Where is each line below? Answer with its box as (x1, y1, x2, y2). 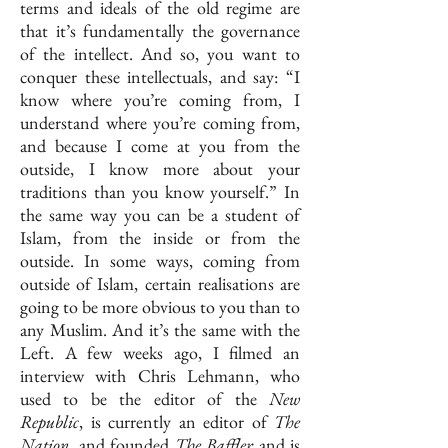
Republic (20, 410, 79, 434)
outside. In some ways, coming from (20, 249, 300, 273)
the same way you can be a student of (20, 203, 300, 227)
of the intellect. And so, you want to (20, 42, 300, 66)
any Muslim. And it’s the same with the (20, 318, 300, 342)
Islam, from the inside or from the (20, 226, 300, 250)
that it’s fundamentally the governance (20, 19, 300, 43)
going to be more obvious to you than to (20, 295, 300, 319)
